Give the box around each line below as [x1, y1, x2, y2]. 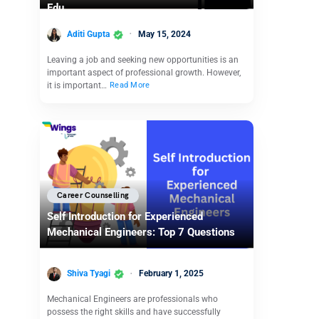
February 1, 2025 [139, 268, 204, 279]
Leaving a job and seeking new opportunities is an [47, 54, 239, 65]
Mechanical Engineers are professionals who [47, 293, 218, 304]
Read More [110, 80, 150, 90]
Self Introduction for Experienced [47, 210, 203, 224]
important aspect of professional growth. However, [47, 67, 241, 78]
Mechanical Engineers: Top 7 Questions [47, 226, 238, 239]
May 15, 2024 [138, 28, 191, 39]
